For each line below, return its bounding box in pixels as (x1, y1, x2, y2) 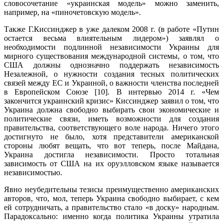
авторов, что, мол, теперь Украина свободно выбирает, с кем (4, 194, 219, 203)
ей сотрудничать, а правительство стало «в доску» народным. (4, 203, 219, 212)
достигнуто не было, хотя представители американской (4, 132, 219, 141)
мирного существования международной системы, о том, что (4, 51, 219, 60)
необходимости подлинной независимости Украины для (4, 42, 219, 51)
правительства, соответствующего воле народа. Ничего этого (4, 123, 219, 132)
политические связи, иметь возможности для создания (4, 114, 219, 123)
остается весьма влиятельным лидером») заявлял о (4, 33, 219, 42)
